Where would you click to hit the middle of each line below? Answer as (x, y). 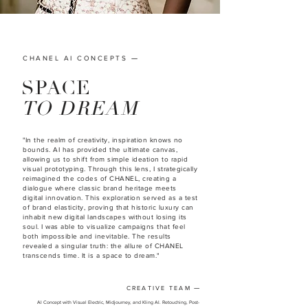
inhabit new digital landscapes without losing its (105, 217)
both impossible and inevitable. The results (97, 236)
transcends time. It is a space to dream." (91, 255)
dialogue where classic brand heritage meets (100, 188)
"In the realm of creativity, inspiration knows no (103, 140)
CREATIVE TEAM (160, 288)
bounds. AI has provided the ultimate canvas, (100, 150)
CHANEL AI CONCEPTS (77, 58)
